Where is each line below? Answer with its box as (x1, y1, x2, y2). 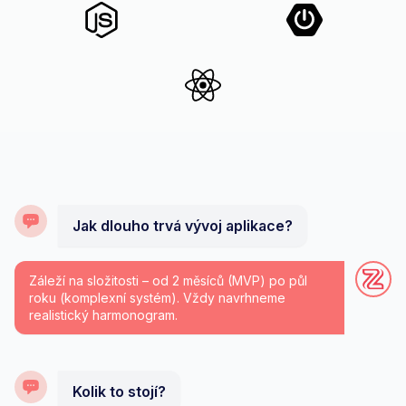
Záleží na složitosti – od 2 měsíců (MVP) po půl (29, 272, 307, 288)
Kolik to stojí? (72, 382, 166, 401)
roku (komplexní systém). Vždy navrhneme (29, 289, 285, 305)
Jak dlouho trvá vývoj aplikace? (72, 216, 293, 235)
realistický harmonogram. (29, 306, 178, 323)
